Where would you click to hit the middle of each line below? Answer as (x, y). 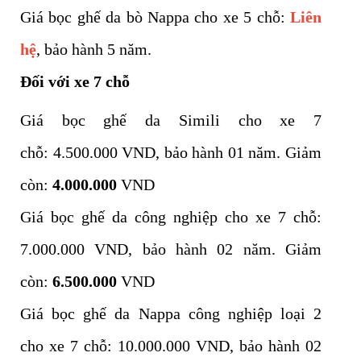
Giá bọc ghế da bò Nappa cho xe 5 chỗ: (155, 17)
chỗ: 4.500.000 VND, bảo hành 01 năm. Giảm (171, 153)
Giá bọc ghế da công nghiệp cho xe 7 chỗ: (171, 217)
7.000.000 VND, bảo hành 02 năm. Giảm (171, 249)
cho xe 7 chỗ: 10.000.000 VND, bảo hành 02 (171, 346)
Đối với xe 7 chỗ (75, 82)
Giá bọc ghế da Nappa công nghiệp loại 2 (171, 314)
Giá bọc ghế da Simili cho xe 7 (171, 120)
